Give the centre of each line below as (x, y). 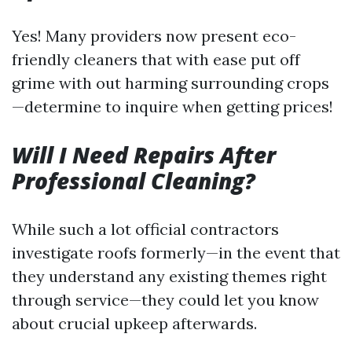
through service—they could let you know (165, 300)
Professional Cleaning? (134, 181)
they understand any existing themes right (169, 276)
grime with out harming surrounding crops (170, 83)
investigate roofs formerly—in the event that (176, 253)
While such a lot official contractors (145, 229)
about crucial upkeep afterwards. (134, 323)
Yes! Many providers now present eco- (154, 36)
